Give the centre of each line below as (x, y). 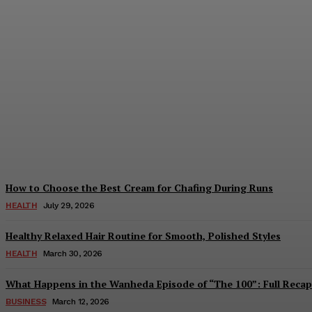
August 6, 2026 (52, 145)
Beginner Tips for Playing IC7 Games (143, 124)
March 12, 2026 (80, 302)
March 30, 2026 (72, 254)
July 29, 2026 (68, 206)
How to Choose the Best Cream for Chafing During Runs (139, 188)
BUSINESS (26, 302)
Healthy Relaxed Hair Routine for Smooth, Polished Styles (143, 236)
